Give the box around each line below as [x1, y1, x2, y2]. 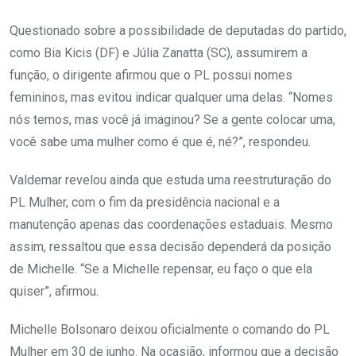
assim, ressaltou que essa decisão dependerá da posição [10, 239, 331, 255]
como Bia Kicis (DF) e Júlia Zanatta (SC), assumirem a [10, 45, 308, 61]
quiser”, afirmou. [10, 284, 99, 300]
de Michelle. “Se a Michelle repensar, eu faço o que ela [10, 261, 312, 277]
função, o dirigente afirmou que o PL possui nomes [10, 68, 292, 83]
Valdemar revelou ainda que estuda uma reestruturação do [10, 172, 331, 188]
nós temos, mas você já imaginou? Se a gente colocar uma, [10, 112, 335, 128]
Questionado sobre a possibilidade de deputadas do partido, [10, 23, 346, 39]
